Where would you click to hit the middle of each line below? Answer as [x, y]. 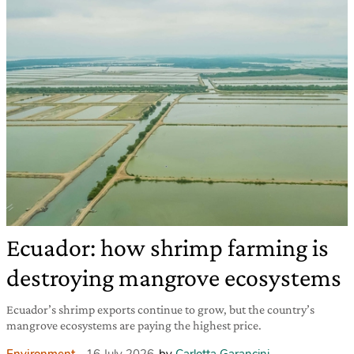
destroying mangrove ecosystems [174, 277]
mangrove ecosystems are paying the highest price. [134, 325]
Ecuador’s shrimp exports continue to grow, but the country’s [160, 309]
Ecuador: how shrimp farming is [168, 247]
